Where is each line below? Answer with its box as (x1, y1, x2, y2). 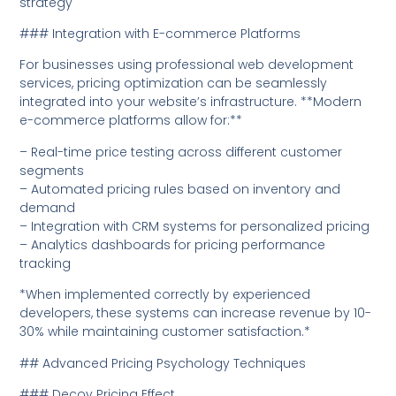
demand (19, 198, 76, 217)
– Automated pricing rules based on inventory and (19, 179, 341, 198)
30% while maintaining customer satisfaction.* (19, 323, 311, 341)
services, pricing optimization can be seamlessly (19, 74, 328, 93)
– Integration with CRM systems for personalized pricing (19, 217, 370, 235)
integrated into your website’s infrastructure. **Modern (19, 93, 362, 111)
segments (19, 161, 85, 179)
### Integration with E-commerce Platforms (19, 25, 301, 43)
